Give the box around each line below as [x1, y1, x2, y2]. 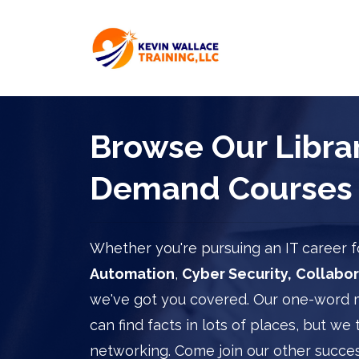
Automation [90, 264, 175, 282]
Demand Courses [90, 168, 353, 207]
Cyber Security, [182, 264, 292, 282]
